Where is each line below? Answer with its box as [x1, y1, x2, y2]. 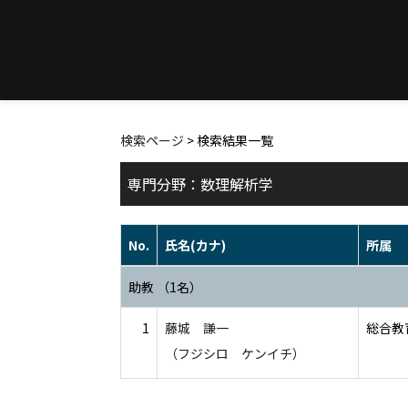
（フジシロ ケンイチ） [165, 344, 305, 362]
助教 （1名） [128, 278, 202, 296]
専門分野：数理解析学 [127, 173, 273, 195]
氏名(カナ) [165, 236, 226, 254]
